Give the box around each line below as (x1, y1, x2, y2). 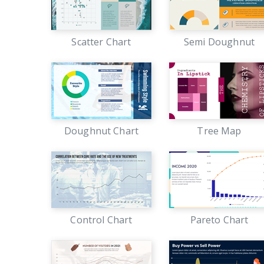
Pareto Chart (190, 213, 249, 226)
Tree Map (197, 124, 242, 137)
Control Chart (70, 213, 133, 226)
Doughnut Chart (64, 124, 139, 137)
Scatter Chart (71, 35, 131, 48)
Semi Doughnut (183, 35, 255, 48)
